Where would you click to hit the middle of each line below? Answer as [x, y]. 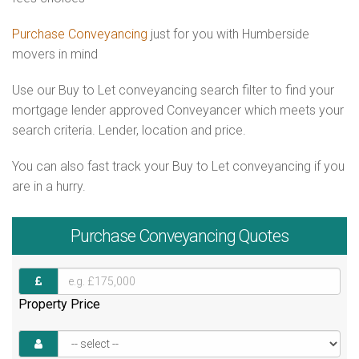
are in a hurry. [49, 186]
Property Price [59, 304]
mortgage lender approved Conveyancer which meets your [178, 110]
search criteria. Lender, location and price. [129, 130]
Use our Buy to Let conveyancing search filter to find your [173, 90]
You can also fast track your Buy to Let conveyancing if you [178, 166]
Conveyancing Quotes [212, 236]
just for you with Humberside [228, 34]
